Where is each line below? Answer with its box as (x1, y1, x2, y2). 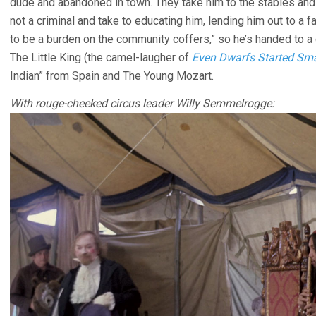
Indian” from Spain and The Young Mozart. (10, 68, 214, 83)
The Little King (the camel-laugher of (10, 50, 192, 64)
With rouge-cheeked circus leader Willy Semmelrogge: (10, 96, 274, 110)
